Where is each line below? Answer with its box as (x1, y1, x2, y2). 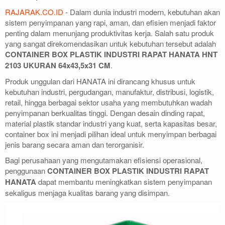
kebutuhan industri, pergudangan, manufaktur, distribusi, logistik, (5, 86, 214, 97)
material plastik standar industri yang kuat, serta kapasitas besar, (5, 118, 217, 129)
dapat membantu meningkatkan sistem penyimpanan (36, 176, 212, 187)
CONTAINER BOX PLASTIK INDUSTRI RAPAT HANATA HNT (5, 48, 217, 60)
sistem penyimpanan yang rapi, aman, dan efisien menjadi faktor (5, 17, 216, 28)
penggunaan (5, 165, 47, 176)
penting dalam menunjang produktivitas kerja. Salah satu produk (5, 27, 214, 38)
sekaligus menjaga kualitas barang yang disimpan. (5, 187, 170, 198)
